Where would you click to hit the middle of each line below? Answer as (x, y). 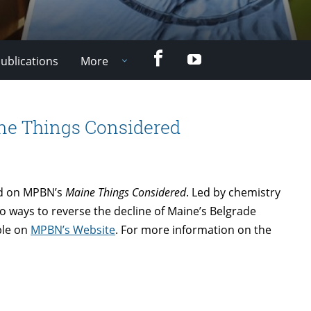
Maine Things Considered (126, 192)
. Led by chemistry (234, 192)
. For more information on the (194, 229)
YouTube (221, 57)
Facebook (187, 54)
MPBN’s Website (73, 229)
